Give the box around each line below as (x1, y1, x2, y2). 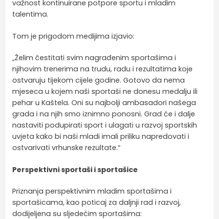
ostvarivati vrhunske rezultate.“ (12, 143, 121, 153)
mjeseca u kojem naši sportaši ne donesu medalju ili (12, 87, 198, 97)
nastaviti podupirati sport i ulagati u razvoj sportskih (12, 120, 197, 131)
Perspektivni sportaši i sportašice (12, 164, 138, 175)
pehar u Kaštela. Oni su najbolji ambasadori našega (12, 98, 197, 108)
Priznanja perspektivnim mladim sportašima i (12, 186, 172, 197)
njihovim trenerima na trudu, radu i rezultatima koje (12, 64, 193, 74)
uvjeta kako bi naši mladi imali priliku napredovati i (12, 131, 190, 142)
